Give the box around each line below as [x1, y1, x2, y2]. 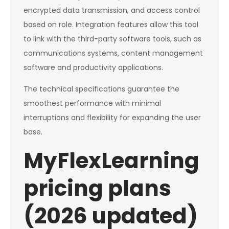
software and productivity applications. [24, 62, 163, 73]
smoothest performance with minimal [24, 98, 161, 109]
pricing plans [24, 173, 171, 204]
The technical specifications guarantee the [24, 84, 179, 95]
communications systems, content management [24, 48, 203, 59]
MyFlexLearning [24, 146, 199, 176]
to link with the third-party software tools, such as [24, 34, 201, 44]
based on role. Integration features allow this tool [24, 19, 198, 30]
